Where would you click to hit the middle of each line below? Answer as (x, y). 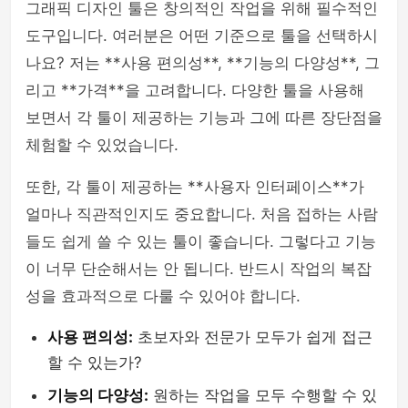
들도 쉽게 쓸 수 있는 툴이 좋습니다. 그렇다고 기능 (201, 241)
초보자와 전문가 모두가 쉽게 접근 (253, 337)
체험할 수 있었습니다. (102, 145)
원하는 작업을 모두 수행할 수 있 (263, 395)
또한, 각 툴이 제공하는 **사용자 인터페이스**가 (195, 187)
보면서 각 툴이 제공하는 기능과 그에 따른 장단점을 (204, 117)
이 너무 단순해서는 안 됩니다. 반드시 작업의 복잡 (199, 269)
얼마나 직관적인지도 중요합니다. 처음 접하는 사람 (202, 214)
